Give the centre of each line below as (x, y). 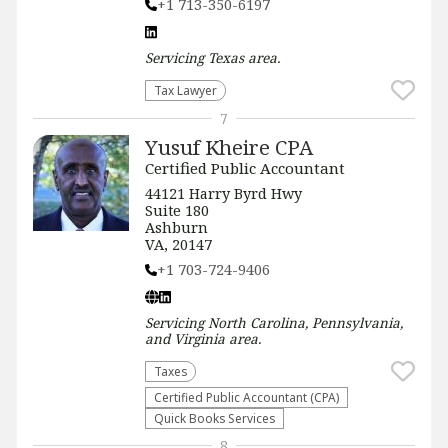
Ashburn (176, 227)
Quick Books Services (214, 418)
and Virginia (185, 338)
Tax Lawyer (185, 90)
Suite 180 (177, 210)
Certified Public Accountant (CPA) (246, 397)
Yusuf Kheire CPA (229, 147)
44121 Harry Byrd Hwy (223, 193)
